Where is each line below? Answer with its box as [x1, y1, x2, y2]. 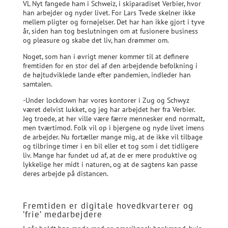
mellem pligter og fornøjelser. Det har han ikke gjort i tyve [22, 17, 205, 26]
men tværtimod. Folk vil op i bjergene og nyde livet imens [22, 123, 204, 132]
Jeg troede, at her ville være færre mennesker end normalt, [22, 113, 204, 123]
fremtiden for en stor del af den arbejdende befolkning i [22, 61, 197, 70]
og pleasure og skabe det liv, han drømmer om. [22, 35, 169, 45]
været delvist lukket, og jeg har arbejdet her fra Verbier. [22, 104, 195, 114]
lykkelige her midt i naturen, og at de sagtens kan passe [22, 159, 197, 169]
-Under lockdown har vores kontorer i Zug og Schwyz [22, 95, 189, 105]
